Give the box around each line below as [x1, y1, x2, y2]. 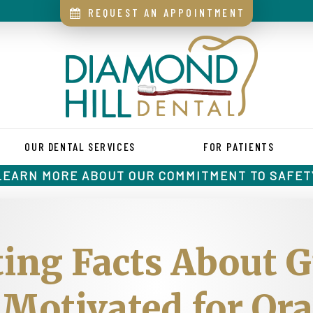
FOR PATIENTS [203, 140, 275, 153]
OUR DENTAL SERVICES [24, 140, 136, 153]
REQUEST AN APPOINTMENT [83, 6, 245, 19]
